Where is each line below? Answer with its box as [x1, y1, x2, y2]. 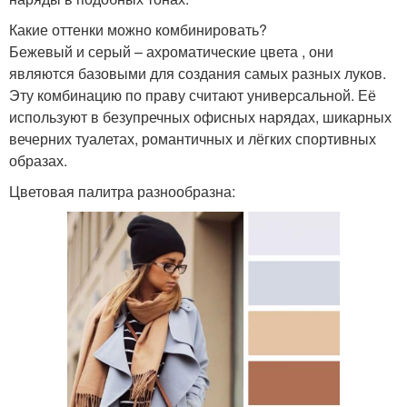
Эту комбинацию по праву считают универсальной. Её [9, 84, 376, 106]
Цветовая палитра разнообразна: [9, 181, 235, 203]
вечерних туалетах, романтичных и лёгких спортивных [9, 128, 376, 150]
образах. [9, 150, 67, 172]
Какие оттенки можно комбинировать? [9, 19, 267, 41]
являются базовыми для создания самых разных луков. [9, 63, 386, 84]
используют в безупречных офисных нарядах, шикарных [9, 106, 392, 128]
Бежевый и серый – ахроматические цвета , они [9, 41, 333, 63]
